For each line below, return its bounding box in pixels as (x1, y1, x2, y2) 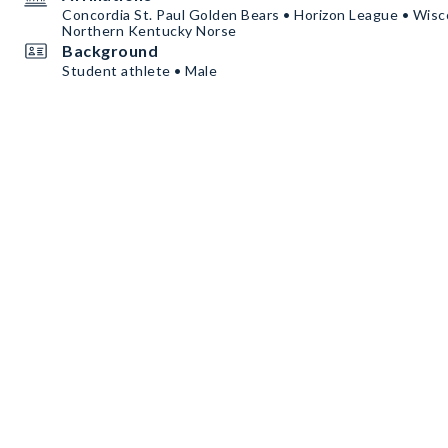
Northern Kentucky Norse (62, 22, 237, 39)
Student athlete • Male (62, 62, 217, 79)
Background (62, 41, 158, 60)
